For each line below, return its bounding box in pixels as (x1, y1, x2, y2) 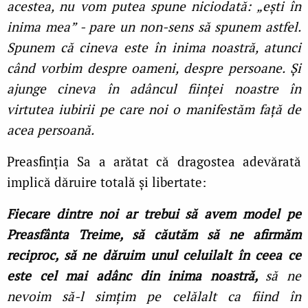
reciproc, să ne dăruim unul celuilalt (7, 246, 232, 264)
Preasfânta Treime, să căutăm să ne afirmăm (7, 225, 301, 243)
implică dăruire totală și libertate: (7, 173, 206, 191)
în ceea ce (237, 246, 301, 264)
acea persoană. (7, 121, 97, 139)
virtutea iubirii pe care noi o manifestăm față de (7, 100, 301, 118)
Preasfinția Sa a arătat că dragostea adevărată (7, 153, 301, 170)
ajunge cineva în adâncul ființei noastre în (7, 80, 301, 98)
